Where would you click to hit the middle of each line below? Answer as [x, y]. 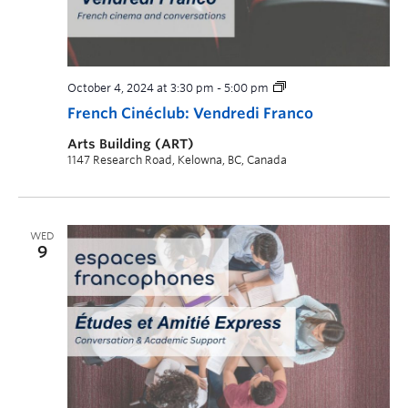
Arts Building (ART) [131, 143]
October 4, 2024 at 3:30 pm [141, 87]
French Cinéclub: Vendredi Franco [190, 113]
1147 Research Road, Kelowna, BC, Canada [177, 159]
